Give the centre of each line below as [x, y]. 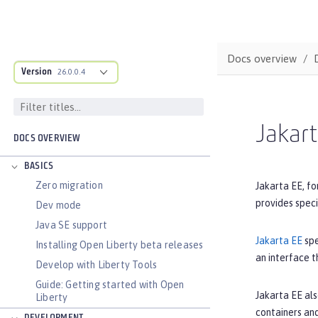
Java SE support [71, 225]
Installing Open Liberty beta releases [120, 245]
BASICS [39, 166]
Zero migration [69, 185]
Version [37, 72]
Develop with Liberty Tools [97, 265]
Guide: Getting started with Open [110, 285]
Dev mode [59, 205]
